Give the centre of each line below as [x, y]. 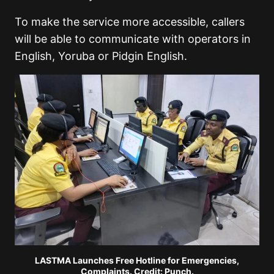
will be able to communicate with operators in [133, 39]
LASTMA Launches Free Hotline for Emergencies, [137, 260]
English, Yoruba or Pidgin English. [101, 56]
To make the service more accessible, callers [130, 22]
